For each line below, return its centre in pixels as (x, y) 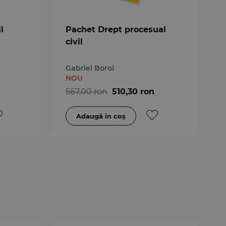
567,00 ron (86, 91)
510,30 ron (133, 91)
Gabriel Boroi (90, 68)
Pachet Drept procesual (116, 29)
